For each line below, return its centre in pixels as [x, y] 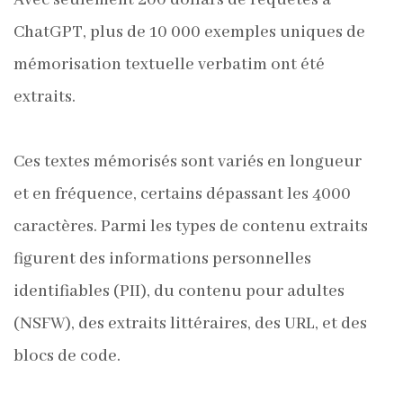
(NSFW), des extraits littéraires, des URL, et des [190, 324]
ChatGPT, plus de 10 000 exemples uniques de [189, 32]
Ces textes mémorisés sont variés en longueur [188, 162]
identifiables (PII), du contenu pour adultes [179, 291]
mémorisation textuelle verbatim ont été [169, 65]
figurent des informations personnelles [162, 259]
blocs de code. [67, 356]
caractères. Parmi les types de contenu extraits [191, 227]
